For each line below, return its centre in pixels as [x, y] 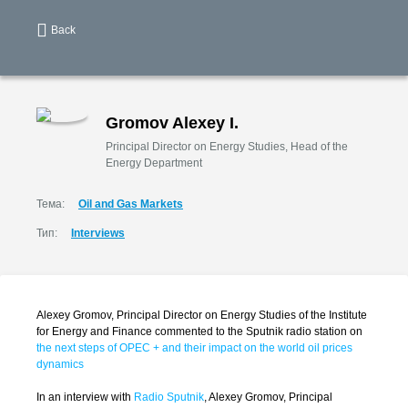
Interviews [98, 233]
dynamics [60, 364]
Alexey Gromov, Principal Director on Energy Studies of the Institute [202, 315]
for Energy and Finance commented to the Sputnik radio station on [199, 331]
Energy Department [154, 163]
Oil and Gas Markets [131, 204]
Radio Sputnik [169, 397]
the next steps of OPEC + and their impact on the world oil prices [194, 348]
